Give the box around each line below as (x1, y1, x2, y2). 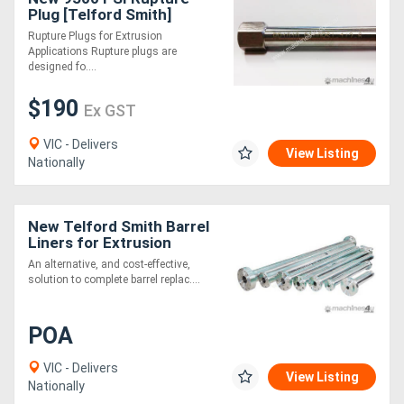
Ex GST (84, 101, 136, 121)
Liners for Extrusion (28, 234, 171, 252)
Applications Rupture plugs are (28, 45, 177, 59)
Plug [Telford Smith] (28, 5, 171, 24)
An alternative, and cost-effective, (28, 258, 190, 271)
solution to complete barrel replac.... (28, 273, 200, 287)
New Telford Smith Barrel (28, 217, 209, 236)
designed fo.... (28, 60, 96, 74)
